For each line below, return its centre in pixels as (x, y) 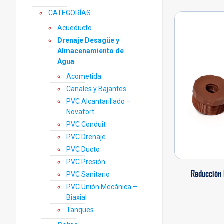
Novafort (80, 112)
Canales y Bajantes (96, 89)
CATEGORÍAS (70, 13)
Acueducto (75, 28)
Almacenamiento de (91, 51)
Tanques (80, 210)
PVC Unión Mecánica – (102, 187)
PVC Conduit (86, 124)
